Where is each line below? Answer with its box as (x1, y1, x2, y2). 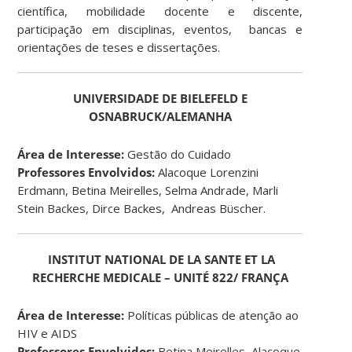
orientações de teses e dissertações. (17, 38, 221, 55)
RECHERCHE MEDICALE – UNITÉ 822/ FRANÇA (31, 269, 288, 285)
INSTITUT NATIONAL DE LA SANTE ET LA (48, 251, 276, 267)
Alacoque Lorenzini (155, 163, 259, 180)
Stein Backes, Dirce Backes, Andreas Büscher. (17, 200, 266, 216)
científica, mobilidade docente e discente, (17, 2, 303, 19)
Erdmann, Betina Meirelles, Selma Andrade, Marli (17, 181, 279, 198)
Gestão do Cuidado (124, 145, 232, 162)
